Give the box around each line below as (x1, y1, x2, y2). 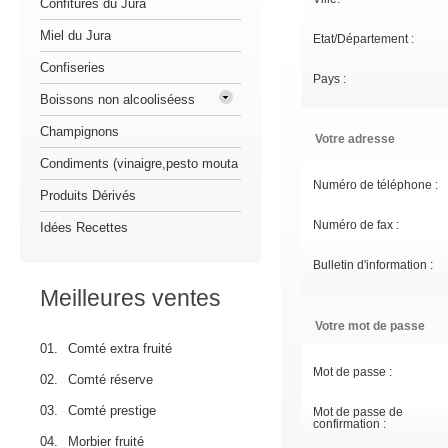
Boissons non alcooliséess (40, 92, 195, 107)
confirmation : (313, 417, 386, 431)
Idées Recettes (40, 220, 128, 235)
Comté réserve (68, 372, 153, 387)
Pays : (313, 72, 346, 86)
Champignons (40, 124, 119, 139)
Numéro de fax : (313, 218, 399, 232)
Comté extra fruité (68, 341, 172, 356)
